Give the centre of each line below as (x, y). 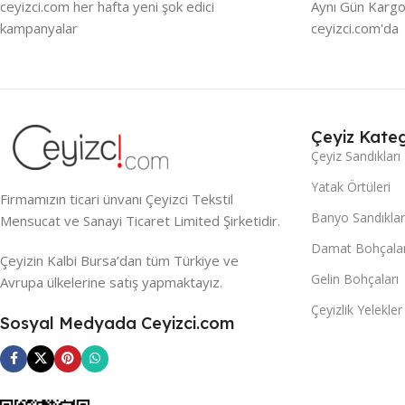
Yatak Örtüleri (350, 186)
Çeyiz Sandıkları (355, 155)
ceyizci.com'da (354, 28)
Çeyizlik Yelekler (356, 309)
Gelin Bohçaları (354, 278)
